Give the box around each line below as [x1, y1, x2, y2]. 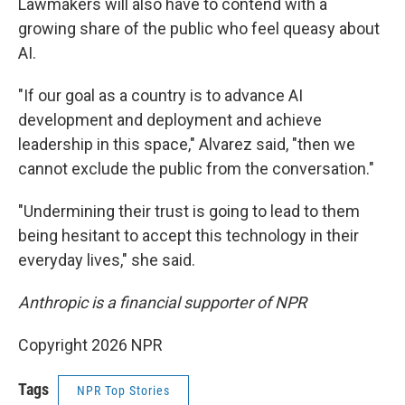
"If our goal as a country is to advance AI [18, 86, 303, 106]
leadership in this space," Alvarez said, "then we [18, 135, 355, 155]
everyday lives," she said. [18, 250, 195, 270]
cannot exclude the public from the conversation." [18, 159, 374, 179]
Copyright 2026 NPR [18, 335, 163, 355]
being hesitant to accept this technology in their [18, 226, 359, 246]
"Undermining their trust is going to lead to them [18, 202, 360, 221]
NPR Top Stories [77, 383, 170, 399]
